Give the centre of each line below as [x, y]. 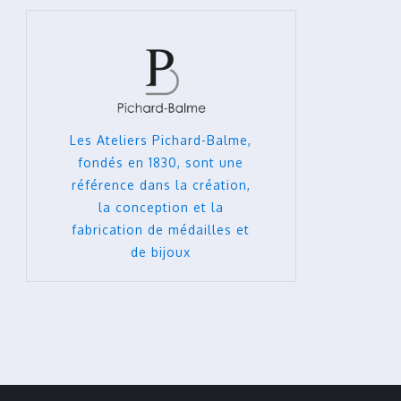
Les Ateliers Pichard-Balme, [161, 140]
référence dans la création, [161, 184]
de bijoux [161, 252]
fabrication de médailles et [161, 229]
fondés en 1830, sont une [161, 162]
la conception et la [161, 207]
